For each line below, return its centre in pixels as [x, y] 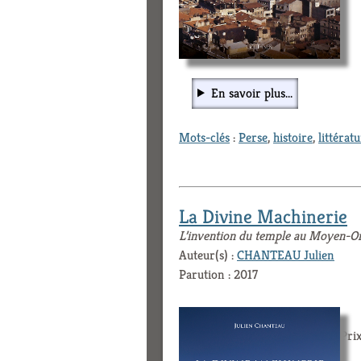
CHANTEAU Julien [286, 255]
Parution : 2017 [218, 274]
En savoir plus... [251, 93]
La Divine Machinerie [263, 216]
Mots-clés [204, 137]
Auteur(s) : [208, 255]
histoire [293, 137]
